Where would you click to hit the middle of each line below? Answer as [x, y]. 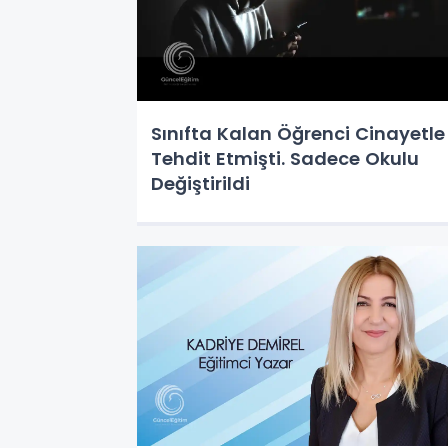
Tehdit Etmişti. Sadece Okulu [285, 158]
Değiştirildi [200, 183]
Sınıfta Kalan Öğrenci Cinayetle [298, 133]
